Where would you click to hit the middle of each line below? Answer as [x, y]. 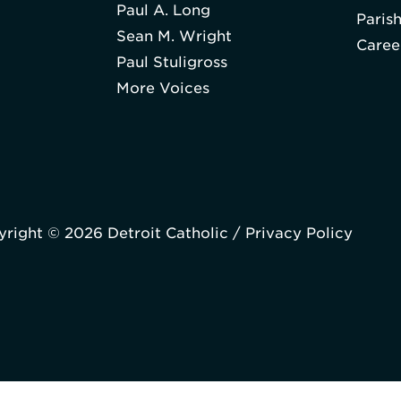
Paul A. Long [163, 11]
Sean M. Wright [174, 37]
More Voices [162, 89]
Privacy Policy [299, 233]
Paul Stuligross [171, 63]
